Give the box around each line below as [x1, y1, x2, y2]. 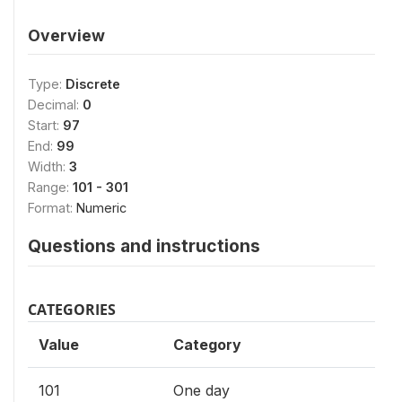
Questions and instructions [28, 235, 260, 257]
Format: [28, 200, 76, 215]
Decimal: [28, 97, 83, 112]
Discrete [66, 76, 120, 92]
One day [173, 381, 230, 399]
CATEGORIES [28, 300, 116, 319]
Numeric [76, 200, 127, 215]
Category [173, 336, 241, 354]
